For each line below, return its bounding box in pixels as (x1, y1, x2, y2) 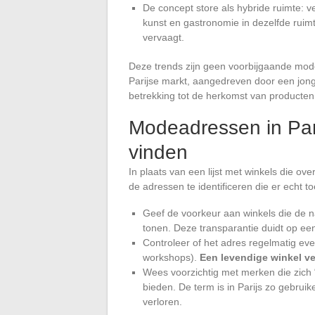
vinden (129, 141, 188, 163)
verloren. (143, 295, 182, 307)
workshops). (143, 251, 200, 263)
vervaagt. (143, 31, 184, 43)
